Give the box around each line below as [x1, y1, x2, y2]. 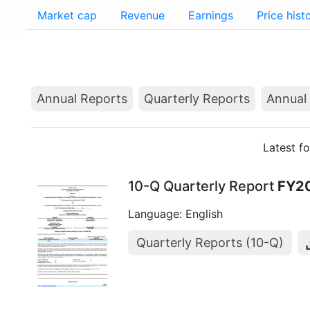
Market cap [37, 8, 97, 22]
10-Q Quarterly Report [128, 178, 277, 194]
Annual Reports [37, 91, 127, 106]
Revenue [120, 8, 165, 22]
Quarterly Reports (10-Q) [136, 235, 284, 250]
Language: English [128, 207, 223, 221]
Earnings [188, 8, 233, 22]
